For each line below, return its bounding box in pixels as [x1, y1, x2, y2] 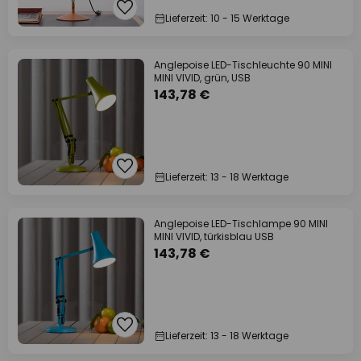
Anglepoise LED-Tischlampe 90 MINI [154, 217, 328, 230]
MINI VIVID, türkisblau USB [154, 230, 274, 243]
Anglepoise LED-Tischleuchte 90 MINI [154, 58, 332, 72]
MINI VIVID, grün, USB [154, 71, 251, 85]
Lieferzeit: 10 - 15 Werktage [165, 11, 289, 25]
